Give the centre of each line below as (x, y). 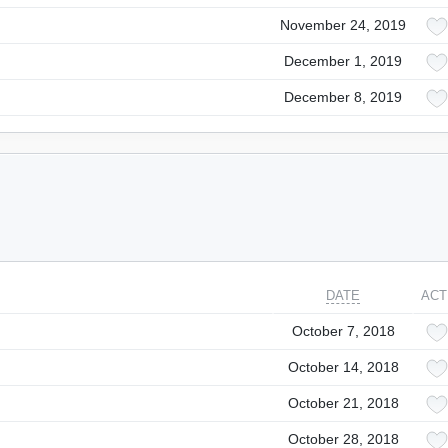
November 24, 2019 (343, 25)
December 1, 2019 (343, 61)
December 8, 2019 (343, 97)
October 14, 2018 (343, 367)
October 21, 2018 (343, 403)
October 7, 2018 (343, 331)
